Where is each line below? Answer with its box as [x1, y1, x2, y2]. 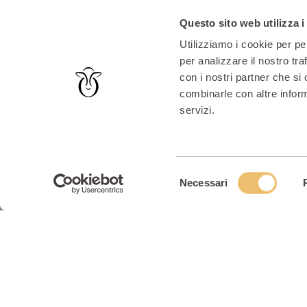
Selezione [179, 168, 224, 180]
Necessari [180, 177, 228, 188]
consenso [179, 201, 223, 213]
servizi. [180, 104, 215, 116]
